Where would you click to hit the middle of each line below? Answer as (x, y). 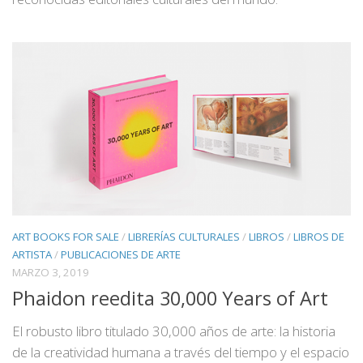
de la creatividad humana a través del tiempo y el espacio (181, 352)
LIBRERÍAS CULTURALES (184, 236)
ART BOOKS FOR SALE (66, 236)
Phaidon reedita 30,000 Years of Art (170, 298)
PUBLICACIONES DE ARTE (121, 254)
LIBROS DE (319, 236)
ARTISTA (32, 254)
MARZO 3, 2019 (51, 272)
